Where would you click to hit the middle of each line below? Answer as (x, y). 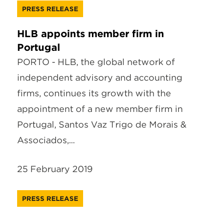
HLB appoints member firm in (91, 34)
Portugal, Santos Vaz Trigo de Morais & (102, 124)
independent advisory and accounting (100, 77)
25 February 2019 (55, 169)
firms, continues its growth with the (94, 93)
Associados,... (46, 140)
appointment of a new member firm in (100, 109)
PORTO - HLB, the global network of (96, 62)
